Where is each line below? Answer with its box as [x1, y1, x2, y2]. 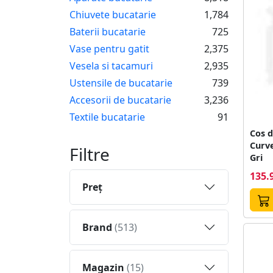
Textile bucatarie [69, 110, 145, 124]
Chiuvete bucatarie [69, 7, 156, 21]
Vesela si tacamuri [69, 58, 153, 73]
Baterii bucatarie [69, 24, 146, 38]
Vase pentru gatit [69, 41, 149, 55]
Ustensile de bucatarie [69, 76, 172, 90]
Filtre [69, 142, 110, 166]
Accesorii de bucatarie [69, 93, 171, 107]
